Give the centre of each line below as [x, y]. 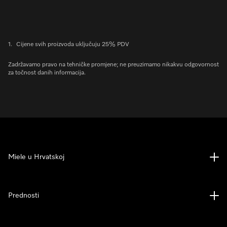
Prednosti [24, 196]
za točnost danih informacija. [47, 73]
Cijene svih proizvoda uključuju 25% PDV [73, 45]
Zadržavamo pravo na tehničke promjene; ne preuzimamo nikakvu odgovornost [113, 65]
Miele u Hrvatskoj [36, 157]
